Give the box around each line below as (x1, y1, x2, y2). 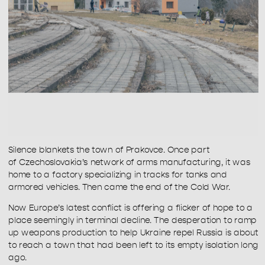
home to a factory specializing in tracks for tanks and (8, 170, 227, 180)
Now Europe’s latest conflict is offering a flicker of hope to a (8, 203, 253, 213)
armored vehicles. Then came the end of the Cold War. (8, 182, 231, 192)
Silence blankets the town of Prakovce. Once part (8, 145, 210, 155)
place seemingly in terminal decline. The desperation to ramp (8, 215, 257, 225)
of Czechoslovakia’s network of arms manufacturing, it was (8, 157, 250, 167)
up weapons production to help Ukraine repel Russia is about (8, 228, 258, 238)
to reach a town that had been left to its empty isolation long (8, 240, 258, 250)
